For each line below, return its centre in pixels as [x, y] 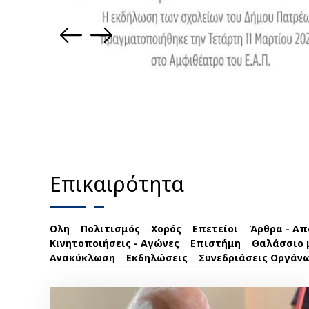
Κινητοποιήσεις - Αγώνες [114, 243]
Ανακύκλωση [82, 257]
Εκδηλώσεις [157, 257]
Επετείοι [215, 228]
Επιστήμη [216, 243]
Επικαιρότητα [117, 183]
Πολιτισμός [110, 228]
